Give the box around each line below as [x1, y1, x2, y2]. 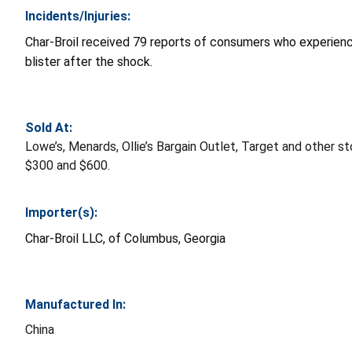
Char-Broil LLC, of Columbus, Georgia [25, 231, 225, 247]
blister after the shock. [25, 54, 152, 70]
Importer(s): [25, 205, 97, 221]
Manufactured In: [25, 297, 126, 313]
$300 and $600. [25, 158, 110, 174]
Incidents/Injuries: [25, 9, 130, 24]
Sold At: [25, 120, 72, 136]
